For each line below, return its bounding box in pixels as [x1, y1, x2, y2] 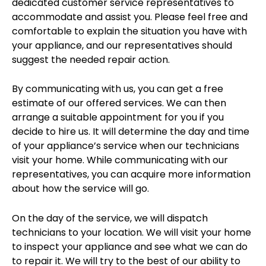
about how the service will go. [12, 182, 149, 196]
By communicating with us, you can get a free [12, 82, 223, 96]
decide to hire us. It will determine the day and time [12, 125, 249, 139]
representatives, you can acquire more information [12, 167, 251, 182]
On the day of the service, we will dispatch [12, 211, 208, 225]
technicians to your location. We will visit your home [12, 225, 251, 239]
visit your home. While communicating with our [12, 153, 228, 167]
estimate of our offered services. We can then [12, 96, 226, 110]
